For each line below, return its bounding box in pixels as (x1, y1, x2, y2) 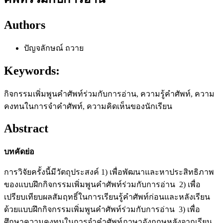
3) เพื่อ (179, 205, 200, 214)
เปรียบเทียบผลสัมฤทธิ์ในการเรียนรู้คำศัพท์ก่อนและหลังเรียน (4, 193, 210, 202)
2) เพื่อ (179, 180, 201, 189)
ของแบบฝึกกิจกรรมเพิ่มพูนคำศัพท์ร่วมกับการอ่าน (4, 180, 175, 189)
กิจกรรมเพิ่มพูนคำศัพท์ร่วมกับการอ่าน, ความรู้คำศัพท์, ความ (4, 89, 215, 98)
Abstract (4, 122, 48, 135)
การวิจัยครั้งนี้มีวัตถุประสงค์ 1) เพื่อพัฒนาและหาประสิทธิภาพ (4, 168, 214, 177)
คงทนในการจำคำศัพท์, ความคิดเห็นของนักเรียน (4, 102, 172, 111)
